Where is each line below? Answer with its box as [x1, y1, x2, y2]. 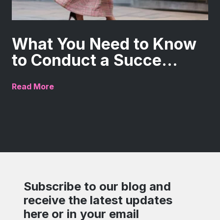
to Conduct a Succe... [12, 51, 178, 70]
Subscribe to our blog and [24, 179, 171, 194]
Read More [12, 82, 54, 92]
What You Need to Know [12, 34, 196, 54]
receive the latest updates [24, 193, 172, 208]
